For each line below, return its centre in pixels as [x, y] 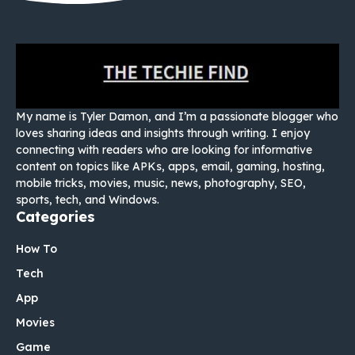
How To [36, 249]
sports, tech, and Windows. [88, 200]
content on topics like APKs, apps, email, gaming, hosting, [170, 167]
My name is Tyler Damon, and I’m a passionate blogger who [177, 117]
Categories [55, 217]
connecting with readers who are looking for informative [164, 150]
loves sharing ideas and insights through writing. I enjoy [163, 134]
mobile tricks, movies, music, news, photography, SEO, [161, 183]
